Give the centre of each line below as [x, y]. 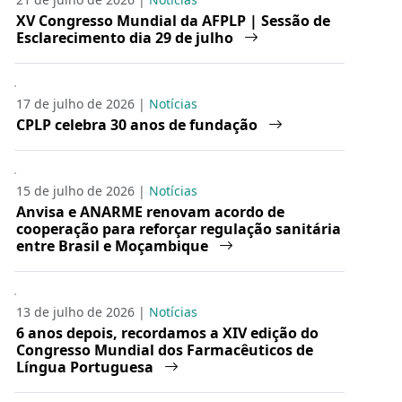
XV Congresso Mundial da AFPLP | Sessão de [173, 20]
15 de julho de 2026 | [83, 190]
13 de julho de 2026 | [83, 311]
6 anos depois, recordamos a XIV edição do [167, 332]
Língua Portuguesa [87, 367]
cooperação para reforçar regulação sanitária [179, 228]
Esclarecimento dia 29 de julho [127, 37]
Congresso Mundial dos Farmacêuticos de [165, 350]
